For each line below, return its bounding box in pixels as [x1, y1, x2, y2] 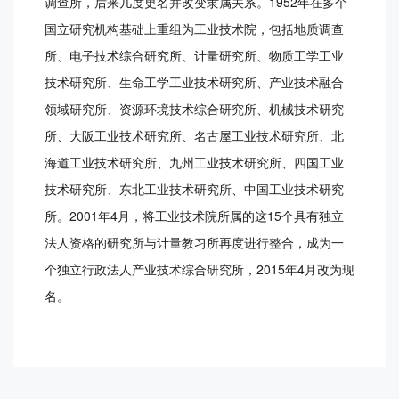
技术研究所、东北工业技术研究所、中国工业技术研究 [45, 180, 344, 199]
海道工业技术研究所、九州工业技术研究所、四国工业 [45, 153, 344, 172]
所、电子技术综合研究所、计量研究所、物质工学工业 [45, 46, 344, 65]
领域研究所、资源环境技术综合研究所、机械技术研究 [45, 100, 344, 118]
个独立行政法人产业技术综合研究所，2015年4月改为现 [45, 260, 354, 279]
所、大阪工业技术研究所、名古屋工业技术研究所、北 [45, 126, 344, 145]
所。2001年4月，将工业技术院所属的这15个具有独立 [45, 207, 344, 225]
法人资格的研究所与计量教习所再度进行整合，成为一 [45, 233, 344, 252]
